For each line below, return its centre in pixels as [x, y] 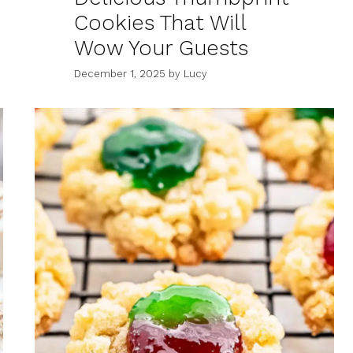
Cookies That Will [160, 23]
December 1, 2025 [120, 73]
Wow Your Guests [161, 48]
